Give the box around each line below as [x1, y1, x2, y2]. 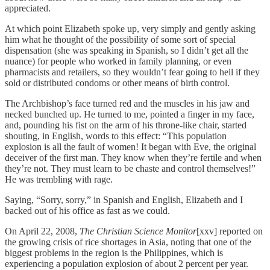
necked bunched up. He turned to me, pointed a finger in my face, [5, 108, 254, 119]
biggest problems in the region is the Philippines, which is [5, 247, 223, 258]
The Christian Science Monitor [80, 225, 196, 236]
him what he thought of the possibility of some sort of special [5, 34, 236, 45]
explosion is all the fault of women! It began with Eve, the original [5, 141, 256, 152]
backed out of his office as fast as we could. [5, 205, 170, 216]
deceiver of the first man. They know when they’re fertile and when [5, 152, 262, 163]
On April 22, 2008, [5, 225, 80, 236]
